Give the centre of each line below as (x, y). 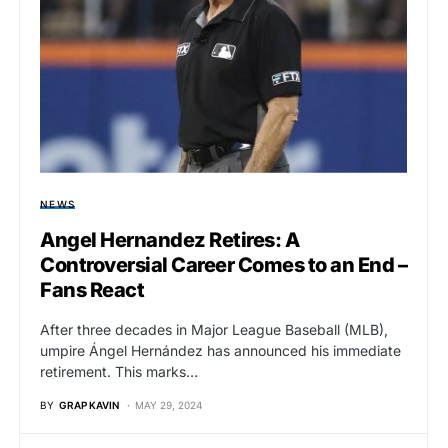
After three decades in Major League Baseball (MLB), (214, 329)
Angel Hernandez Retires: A (169, 239)
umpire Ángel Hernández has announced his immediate (220, 350)
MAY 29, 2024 (168, 404)
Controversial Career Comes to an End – (223, 264)
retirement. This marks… (119, 371)
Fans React (92, 289)
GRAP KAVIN (89, 404)
